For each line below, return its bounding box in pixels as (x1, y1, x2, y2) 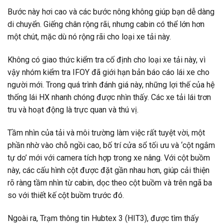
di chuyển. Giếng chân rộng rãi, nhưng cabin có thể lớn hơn (7, 19, 204, 29)
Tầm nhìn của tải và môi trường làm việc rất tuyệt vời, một (7, 127, 205, 137)
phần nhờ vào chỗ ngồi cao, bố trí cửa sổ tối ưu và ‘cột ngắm (7, 140, 215, 150)
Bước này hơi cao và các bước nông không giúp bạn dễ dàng (7, 7, 214, 17)
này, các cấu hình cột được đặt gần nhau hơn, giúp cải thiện (7, 165, 209, 175)
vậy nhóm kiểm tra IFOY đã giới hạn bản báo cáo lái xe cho (7, 67, 209, 77)
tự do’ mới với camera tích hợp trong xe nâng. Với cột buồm (7, 152, 210, 162)
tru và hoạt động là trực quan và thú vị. (7, 105, 138, 115)
